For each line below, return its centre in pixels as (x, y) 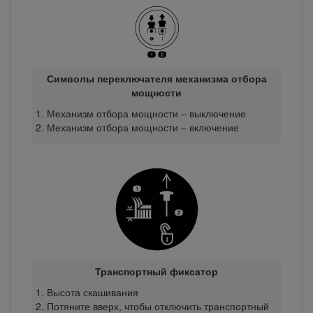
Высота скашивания (92, 292)
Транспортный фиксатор (156, 271)
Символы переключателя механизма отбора (156, 78)
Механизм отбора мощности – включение (143, 127)
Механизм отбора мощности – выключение (146, 113)
